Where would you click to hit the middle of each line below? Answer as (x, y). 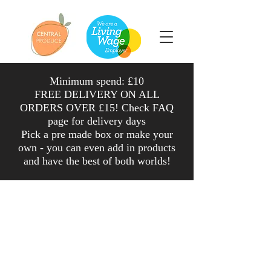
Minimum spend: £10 (97, 81)
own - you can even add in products (97, 148)
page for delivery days (97, 121)
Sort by (22, 259)
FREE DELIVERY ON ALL (97, 94)
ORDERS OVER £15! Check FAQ (97, 108)
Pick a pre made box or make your (97, 134)
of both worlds (135, 161)
